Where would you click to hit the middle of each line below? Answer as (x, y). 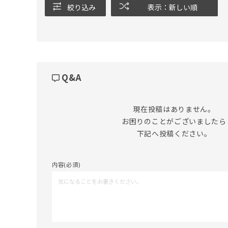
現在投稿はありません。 (174, 109)
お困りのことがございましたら (174, 121)
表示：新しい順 (172, 7)
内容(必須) (66, 164)
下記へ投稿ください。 (174, 133)
